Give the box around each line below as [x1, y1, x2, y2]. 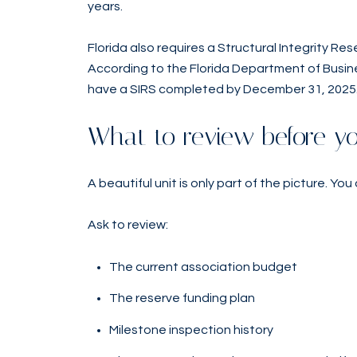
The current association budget [108, 260, 297, 273]
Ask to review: [88, 218, 168, 232]
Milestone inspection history [108, 323, 273, 336]
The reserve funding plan [108, 292, 255, 305]
